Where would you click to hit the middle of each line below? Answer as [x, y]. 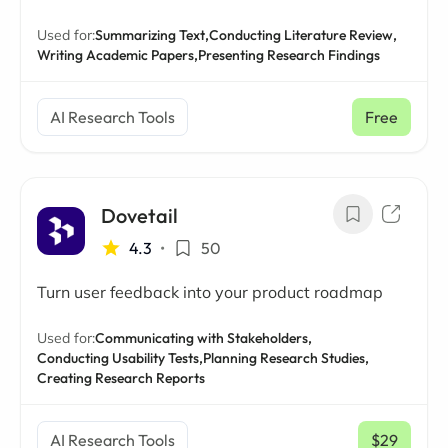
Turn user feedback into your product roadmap [210, 292]
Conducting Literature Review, [303, 35]
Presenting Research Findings [289, 55]
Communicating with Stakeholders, [203, 338]
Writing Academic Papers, [117, 55]
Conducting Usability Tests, [120, 358]
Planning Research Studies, [286, 358]
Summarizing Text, [152, 35]
